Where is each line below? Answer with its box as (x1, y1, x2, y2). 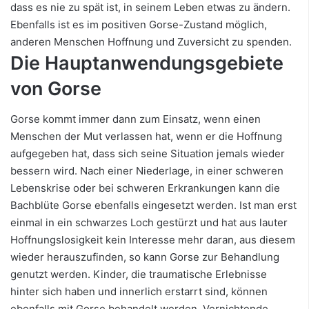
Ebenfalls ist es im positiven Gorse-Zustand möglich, (10, 17, 267, 31)
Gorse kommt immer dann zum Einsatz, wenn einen (10, 112, 261, 126)
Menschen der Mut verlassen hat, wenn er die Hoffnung (10, 130, 282, 143)
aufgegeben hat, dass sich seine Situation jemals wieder (10, 147, 285, 161)
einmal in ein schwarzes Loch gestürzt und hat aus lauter (10, 216, 288, 230)
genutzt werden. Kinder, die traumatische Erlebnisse (10, 268, 267, 281)
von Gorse (10, 77, 101, 100)
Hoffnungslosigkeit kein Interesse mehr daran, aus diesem (10, 233, 295, 247)
